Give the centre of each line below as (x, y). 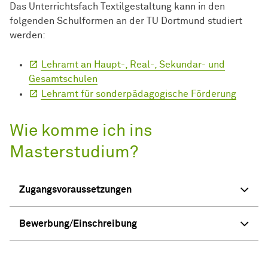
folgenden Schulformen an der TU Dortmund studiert (126, 21)
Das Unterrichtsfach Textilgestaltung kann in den (117, 7)
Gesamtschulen (63, 79)
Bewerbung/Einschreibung (78, 224)
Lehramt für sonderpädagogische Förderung (139, 94)
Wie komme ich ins (81, 131)
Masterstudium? (74, 153)
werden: (29, 36)
